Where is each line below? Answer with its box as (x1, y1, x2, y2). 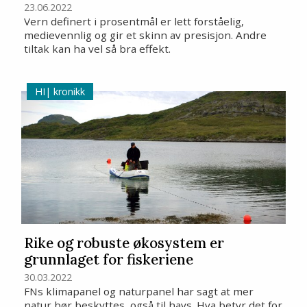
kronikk (50, 84, 85, 98)
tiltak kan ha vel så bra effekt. (24, 42, 171, 56)
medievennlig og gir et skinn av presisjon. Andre (24, 28, 267, 42)
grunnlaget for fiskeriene (24, 249, 194, 269)
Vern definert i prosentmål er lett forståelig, (24, 14, 245, 29)
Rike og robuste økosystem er (24, 233, 225, 252)
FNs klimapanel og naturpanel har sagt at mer (24, 284, 254, 298)
